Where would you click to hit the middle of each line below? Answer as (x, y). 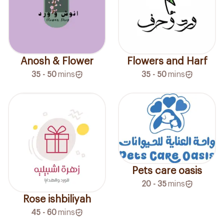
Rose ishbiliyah (57, 199)
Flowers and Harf (167, 61)
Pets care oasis (167, 171)
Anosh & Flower (57, 61)
